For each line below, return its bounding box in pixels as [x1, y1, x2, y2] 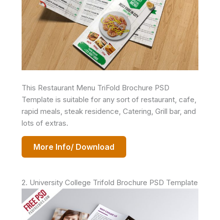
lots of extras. [22, 118, 68, 128]
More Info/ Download [33, 142, 114, 152]
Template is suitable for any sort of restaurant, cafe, [22, 95, 196, 104]
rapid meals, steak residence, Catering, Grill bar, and [22, 107, 196, 116]
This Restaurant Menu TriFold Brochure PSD [22, 83, 169, 92]
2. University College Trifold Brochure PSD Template [22, 178, 198, 187]
